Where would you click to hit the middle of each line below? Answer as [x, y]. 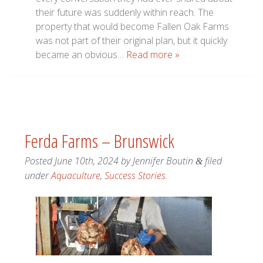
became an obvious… [81, 55]
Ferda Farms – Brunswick [99, 141]
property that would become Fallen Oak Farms [133, 27]
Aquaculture [75, 176]
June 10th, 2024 [86, 161]
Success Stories [135, 176]
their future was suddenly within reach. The [125, 13]
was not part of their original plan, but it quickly [132, 41]
